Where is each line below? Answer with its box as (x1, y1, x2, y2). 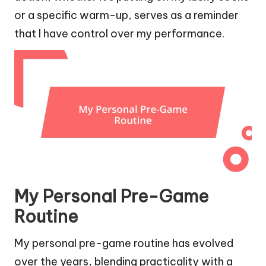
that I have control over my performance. (14, 26, 224, 40)
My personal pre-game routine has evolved (14, 236, 233, 250)
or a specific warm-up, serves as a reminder (14, 8, 239, 22)
